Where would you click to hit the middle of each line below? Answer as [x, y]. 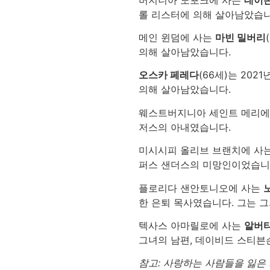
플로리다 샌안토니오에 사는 [201, 188]
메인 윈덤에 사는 [177, 37]
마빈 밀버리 [240, 37]
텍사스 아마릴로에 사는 [191, 225]
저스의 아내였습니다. [184, 127]
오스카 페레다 [168, 75]
